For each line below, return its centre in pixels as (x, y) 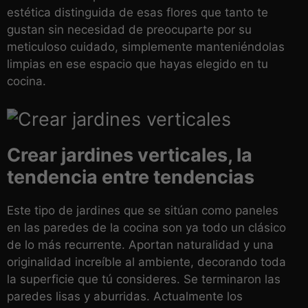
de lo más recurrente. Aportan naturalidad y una (140, 245)
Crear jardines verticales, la (130, 155)
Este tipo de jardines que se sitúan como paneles (143, 211)
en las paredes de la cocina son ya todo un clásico (146, 228)
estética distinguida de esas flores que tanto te (137, 13)
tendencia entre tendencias (131, 177)
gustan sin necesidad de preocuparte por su (129, 30)
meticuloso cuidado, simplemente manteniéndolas (146, 47)
